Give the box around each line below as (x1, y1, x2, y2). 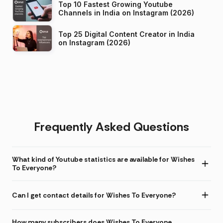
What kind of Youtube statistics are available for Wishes (12, 155, 195, 164)
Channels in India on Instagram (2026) (122, 8, 194, 17)
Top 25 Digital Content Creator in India (58, 30, 195, 39)
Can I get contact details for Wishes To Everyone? (12, 190, 176, 200)
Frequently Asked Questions (34, 119, 189, 135)
